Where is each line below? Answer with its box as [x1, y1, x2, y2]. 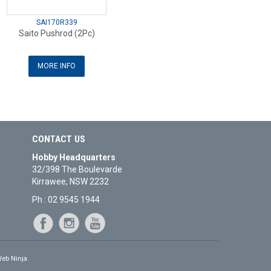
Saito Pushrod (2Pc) [18, 28, 95, 39]
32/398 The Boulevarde [32, 165, 123, 175]
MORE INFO [38, 62, 76, 71]
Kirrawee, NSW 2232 [32, 177, 109, 187]
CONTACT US [32, 134, 86, 145]
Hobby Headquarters [32, 152, 116, 163]
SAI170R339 [36, 18, 77, 27]
